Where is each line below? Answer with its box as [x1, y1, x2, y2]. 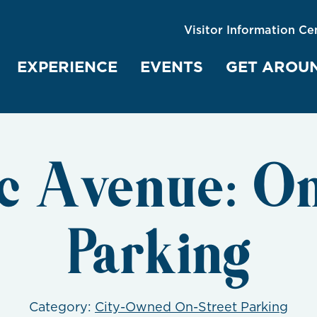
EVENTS [140, 56, 203, 77]
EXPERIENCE [17, 56, 117, 77]
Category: [29, 298, 95, 316]
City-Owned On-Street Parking [95, 298, 288, 316]
